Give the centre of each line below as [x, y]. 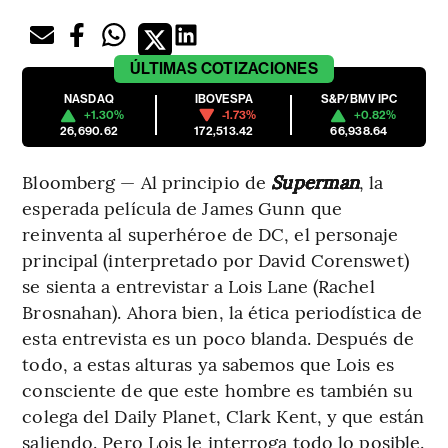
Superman [315, 182]
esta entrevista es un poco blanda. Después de [218, 338]
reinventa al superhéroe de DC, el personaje [210, 234]
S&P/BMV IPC [359, 99]
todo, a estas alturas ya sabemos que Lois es [208, 364]
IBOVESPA [224, 99]
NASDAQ [89, 99]
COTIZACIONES [259, 69]
